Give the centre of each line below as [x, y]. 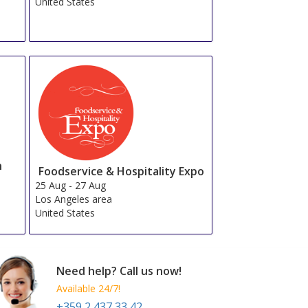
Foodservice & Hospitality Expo [122, 171]
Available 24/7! [89, 289]
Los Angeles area [74, 199]
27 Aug [91, 185]
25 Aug [51, 185]
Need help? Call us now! [119, 271]
